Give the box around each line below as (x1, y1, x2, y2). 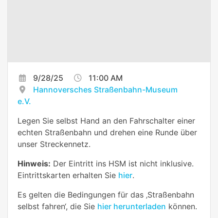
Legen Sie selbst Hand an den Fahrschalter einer (18, 115, 195, 126)
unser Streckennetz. (18, 139, 91, 149)
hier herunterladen (97, 201, 166, 211)
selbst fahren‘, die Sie (18, 201, 97, 211)
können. (166, 201, 197, 211)
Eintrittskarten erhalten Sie (18, 170, 118, 180)
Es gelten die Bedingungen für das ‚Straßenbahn (18, 189, 194, 200)
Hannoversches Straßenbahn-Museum (33, 84, 178, 94)
